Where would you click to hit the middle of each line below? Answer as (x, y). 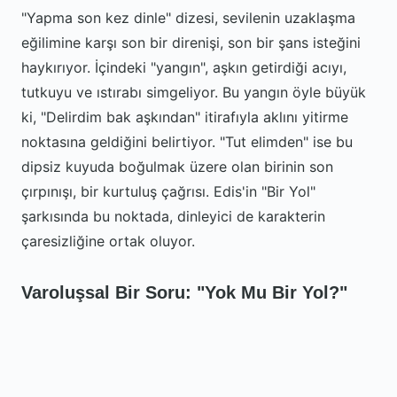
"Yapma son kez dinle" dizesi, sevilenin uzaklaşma (188, 18)
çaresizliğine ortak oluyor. (108, 241)
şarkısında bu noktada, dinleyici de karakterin (173, 216)
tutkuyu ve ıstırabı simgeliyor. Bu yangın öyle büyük (194, 92)
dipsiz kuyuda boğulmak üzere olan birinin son (177, 167)
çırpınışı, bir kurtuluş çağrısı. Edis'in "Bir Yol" (168, 191)
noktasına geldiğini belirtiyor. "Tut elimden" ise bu (187, 142)
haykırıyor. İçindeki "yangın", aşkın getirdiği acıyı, (184, 67)
